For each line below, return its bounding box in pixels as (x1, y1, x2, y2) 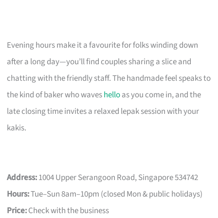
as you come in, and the (120, 89, 201, 101)
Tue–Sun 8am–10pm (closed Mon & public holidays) (29, 188, 203, 200)
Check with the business (27, 204, 109, 217)
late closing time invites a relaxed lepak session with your (7, 105, 200, 117)
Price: (7, 204, 27, 217)
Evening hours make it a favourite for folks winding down (7, 39, 199, 51)
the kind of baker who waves (7, 89, 104, 101)
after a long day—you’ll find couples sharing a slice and (7, 55, 192, 68)
